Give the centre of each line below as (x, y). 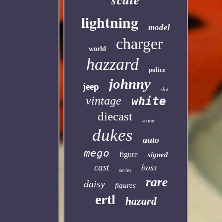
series (125, 170)
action (148, 121)
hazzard (112, 64)
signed (158, 155)
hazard (141, 201)
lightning (110, 22)
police (157, 70)
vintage (103, 101)
